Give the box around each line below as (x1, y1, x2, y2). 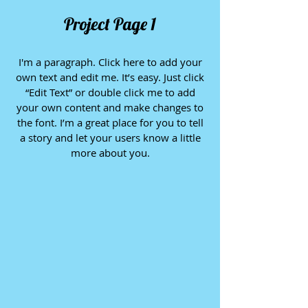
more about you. (70, 146, 150, 159)
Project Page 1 (64, 13, 156, 34)
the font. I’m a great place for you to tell (16, 115, 203, 129)
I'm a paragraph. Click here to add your (18, 55, 202, 69)
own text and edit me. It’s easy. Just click (16, 70, 204, 84)
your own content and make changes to (16, 100, 203, 114)
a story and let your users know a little (19, 131, 201, 144)
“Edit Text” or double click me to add (25, 85, 195, 99)
